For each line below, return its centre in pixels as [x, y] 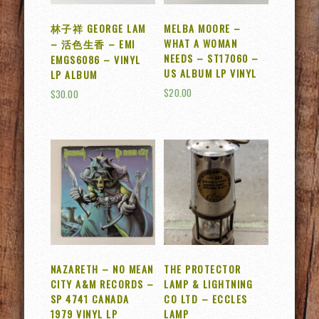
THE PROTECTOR [203, 268]
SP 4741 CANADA [90, 298]
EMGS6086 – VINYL [95, 59]
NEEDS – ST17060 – [211, 58]
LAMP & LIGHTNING [209, 283]
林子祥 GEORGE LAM [98, 28]
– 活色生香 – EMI [93, 43]
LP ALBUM [74, 74]
